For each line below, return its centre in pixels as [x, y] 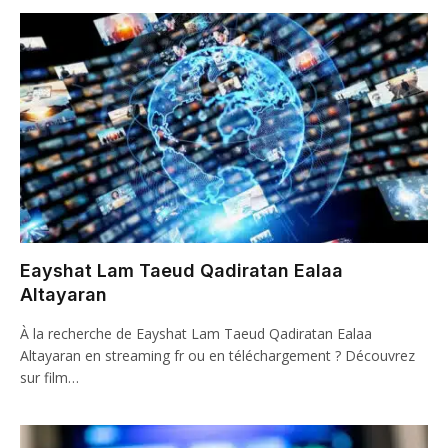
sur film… [49, 377]
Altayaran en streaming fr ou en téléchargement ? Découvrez [217, 355]
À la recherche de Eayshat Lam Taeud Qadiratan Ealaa [196, 333]
